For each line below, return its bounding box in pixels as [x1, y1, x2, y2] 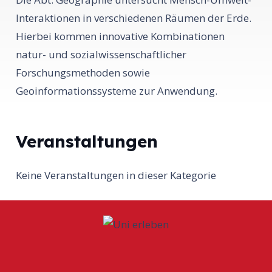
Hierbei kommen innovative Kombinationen [15, 29, 225, 43]
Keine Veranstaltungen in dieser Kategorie [15, 168, 216, 182]
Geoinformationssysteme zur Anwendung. [15, 83, 217, 98]
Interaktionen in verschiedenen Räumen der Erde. [15, 10, 251, 25]
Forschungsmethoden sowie [15, 65, 150, 80]
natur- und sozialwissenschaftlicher [15, 47, 186, 61]
